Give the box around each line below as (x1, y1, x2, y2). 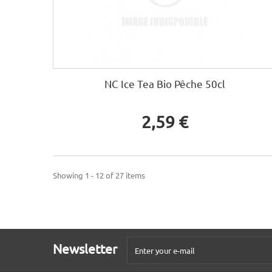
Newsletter (53, 240, 117, 257)
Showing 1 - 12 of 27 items (53, 170, 145, 181)
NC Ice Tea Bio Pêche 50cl (104, 77, 226, 90)
